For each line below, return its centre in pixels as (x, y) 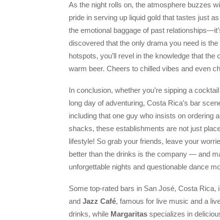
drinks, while (90, 214)
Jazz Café (99, 201)
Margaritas (129, 214)
